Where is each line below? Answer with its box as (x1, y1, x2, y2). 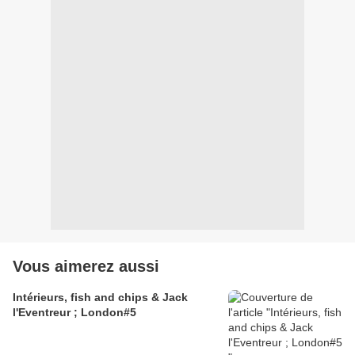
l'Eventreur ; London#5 (13, 306, 136, 319)
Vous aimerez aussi (13, 258, 159, 276)
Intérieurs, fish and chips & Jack (13, 291, 188, 304)
